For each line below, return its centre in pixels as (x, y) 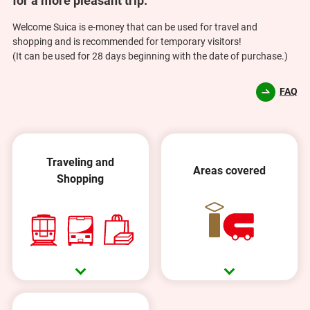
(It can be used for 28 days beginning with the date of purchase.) (150, 56)
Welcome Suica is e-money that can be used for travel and (135, 27)
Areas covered (230, 171)
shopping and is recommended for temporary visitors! (127, 42)
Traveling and (81, 162)
